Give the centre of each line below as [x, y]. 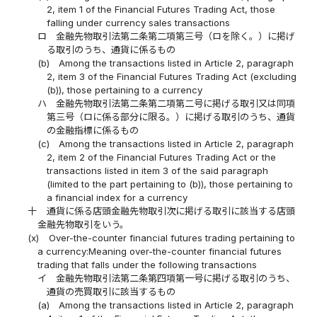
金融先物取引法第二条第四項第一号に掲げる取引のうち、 [175, 278]
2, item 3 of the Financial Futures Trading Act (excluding [171, 77]
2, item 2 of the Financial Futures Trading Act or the [161, 157]
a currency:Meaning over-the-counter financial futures [159, 252]
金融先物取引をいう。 [83, 225]
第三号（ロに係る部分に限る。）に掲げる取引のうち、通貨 [171, 117]
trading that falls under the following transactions [147, 265]
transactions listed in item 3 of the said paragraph [157, 171]
